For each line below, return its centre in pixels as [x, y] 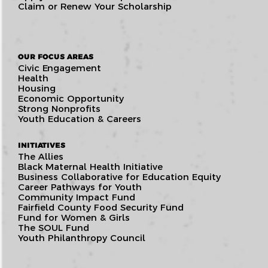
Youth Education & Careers [80, 118]
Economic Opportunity [71, 98]
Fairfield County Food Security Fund [101, 207]
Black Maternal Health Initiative [90, 166]
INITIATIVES [42, 145]
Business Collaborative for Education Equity [119, 176]
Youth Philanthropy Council [82, 237]
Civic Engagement [60, 68]
